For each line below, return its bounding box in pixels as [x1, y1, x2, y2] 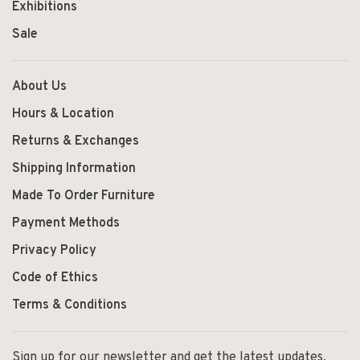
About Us [12, 78, 67, 95]
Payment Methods [12, 215, 120, 231]
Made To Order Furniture [12, 187, 155, 204]
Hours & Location [12, 105, 114, 122]
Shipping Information [12, 160, 136, 177]
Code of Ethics [12, 269, 98, 286]
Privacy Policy [12, 242, 96, 259]
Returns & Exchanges [12, 133, 139, 149]
